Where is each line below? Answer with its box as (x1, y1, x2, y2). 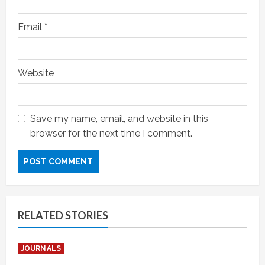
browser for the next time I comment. (30, 127, 192, 139)
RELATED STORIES (18, 208, 108, 222)
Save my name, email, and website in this (30, 112, 208, 124)
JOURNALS (21, 244, 61, 253)
